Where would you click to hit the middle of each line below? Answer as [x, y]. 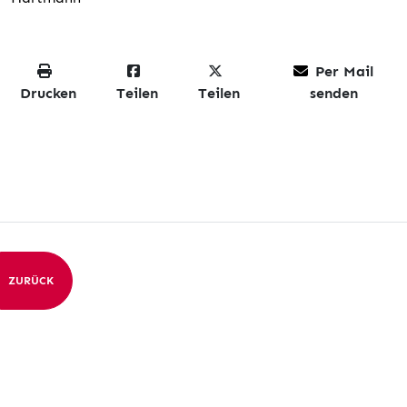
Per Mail [345, 71]
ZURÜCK [31, 280]
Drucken [48, 93]
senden [333, 93]
